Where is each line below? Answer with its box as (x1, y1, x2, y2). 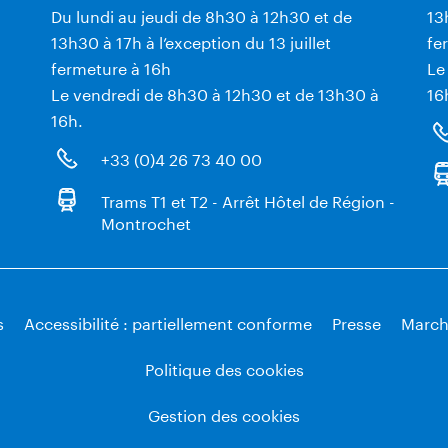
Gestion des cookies (148, 401, 300, 427)
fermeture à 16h (50, 54, 171, 80)
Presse (331, 309, 381, 335)
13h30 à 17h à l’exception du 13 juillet (50, 28, 331, 54)
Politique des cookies (144, 355, 304, 381)
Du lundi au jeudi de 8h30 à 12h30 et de (50, 2, 352, 28)
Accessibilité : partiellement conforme (23, 309, 312, 335)
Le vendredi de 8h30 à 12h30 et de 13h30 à (50, 80, 379, 106)
